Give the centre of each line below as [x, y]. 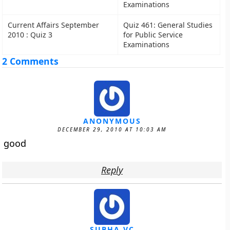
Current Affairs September [54, 25]
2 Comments [31, 61]
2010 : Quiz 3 [30, 35]
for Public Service [153, 35]
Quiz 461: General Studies [168, 25]
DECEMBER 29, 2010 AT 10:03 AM [112, 129]
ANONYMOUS [112, 121]
